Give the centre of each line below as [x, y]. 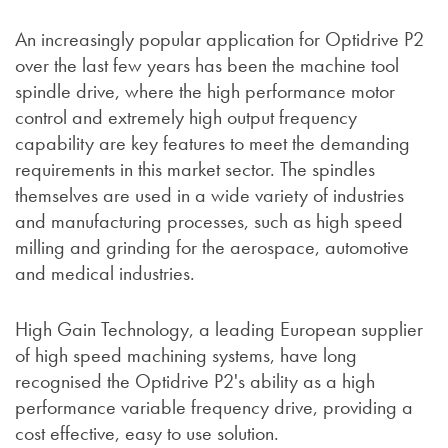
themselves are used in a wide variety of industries [209, 195]
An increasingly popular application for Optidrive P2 [219, 39]
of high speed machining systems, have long [186, 355]
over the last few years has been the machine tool [207, 65]
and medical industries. [105, 273]
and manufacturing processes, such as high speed [209, 221]
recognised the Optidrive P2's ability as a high [195, 381]
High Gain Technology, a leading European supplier [219, 329]
